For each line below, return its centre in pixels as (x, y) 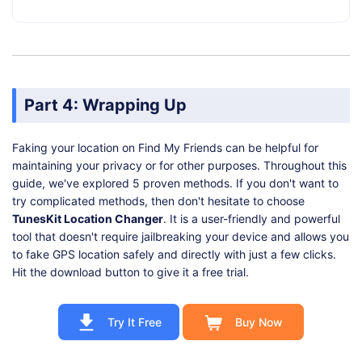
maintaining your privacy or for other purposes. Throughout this (179, 166)
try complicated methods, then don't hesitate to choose (158, 201)
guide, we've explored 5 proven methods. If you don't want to (175, 183)
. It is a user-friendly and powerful (252, 219)
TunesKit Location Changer (88, 219)
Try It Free (134, 322)
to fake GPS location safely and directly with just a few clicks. (174, 255)
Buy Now (259, 322)
